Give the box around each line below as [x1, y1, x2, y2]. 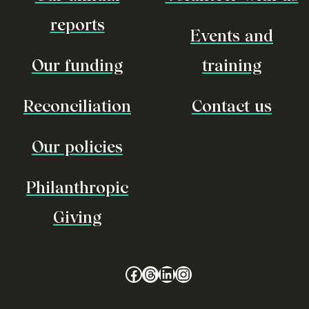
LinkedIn [158, 261, 224, 286]
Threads [141, 261, 205, 286]
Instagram [175, 261, 252, 286]
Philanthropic [26, 177, 128, 197]
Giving [53, 206, 101, 227]
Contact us [192, 95, 272, 116]
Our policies [32, 136, 123, 157]
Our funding [32, 54, 123, 75]
